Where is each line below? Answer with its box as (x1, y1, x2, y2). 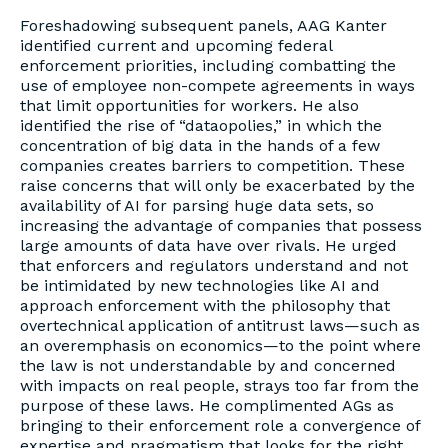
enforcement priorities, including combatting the (20, 56, 396, 75)
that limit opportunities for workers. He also (20, 96, 359, 115)
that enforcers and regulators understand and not (20, 256, 408, 275)
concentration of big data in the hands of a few (20, 136, 380, 155)
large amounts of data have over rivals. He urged (20, 236, 397, 255)
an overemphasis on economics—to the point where (20, 336, 421, 355)
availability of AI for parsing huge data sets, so (20, 196, 374, 215)
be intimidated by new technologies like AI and (20, 276, 380, 295)
